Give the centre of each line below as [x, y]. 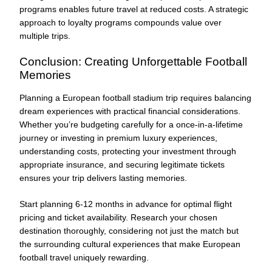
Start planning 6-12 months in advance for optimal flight [126, 204]
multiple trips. [45, 36]
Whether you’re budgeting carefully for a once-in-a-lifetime [131, 125]
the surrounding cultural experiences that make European [130, 244]
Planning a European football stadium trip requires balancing [135, 98]
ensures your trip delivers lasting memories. [103, 178]
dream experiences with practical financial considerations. [130, 111]
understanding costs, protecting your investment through [128, 151]
